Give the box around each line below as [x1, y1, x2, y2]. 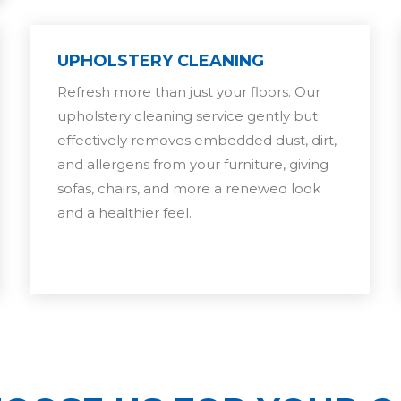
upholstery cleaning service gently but [57, 107, 319, 124]
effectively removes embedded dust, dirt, [57, 131, 337, 149]
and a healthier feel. [57, 203, 192, 221]
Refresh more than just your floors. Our [57, 82, 321, 100]
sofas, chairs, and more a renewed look [57, 179, 321, 197]
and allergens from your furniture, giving [57, 155, 329, 173]
